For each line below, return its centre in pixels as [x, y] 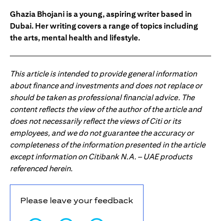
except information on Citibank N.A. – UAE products [101, 157]
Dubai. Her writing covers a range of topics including [104, 26]
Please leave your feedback [77, 201]
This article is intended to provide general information [103, 74]
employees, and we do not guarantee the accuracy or [102, 133]
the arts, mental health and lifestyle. [75, 38]
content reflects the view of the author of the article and [106, 110]
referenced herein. [41, 169]
